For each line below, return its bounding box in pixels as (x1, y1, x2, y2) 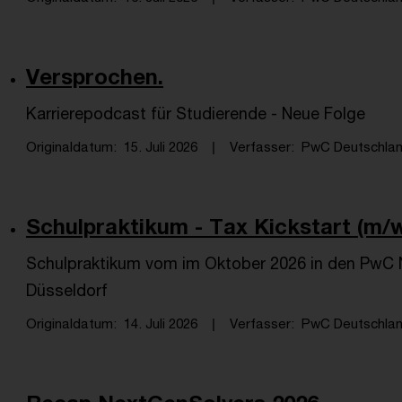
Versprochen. (26, 64, 163, 89)
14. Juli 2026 (124, 315, 197, 331)
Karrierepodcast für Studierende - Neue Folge (26, 103, 365, 123)
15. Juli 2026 (124, 138, 197, 154)
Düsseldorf (26, 280, 108, 300)
